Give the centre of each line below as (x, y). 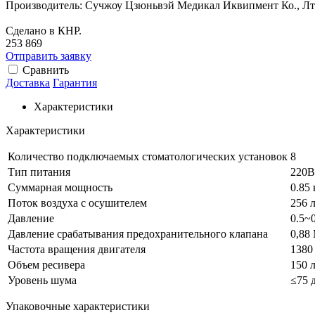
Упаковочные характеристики (78, 306)
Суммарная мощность (60, 187)
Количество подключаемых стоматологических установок (148, 156)
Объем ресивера (46, 264)
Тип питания (39, 172)
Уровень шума (42, 280)
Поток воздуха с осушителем (77, 202)
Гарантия (75, 82)
